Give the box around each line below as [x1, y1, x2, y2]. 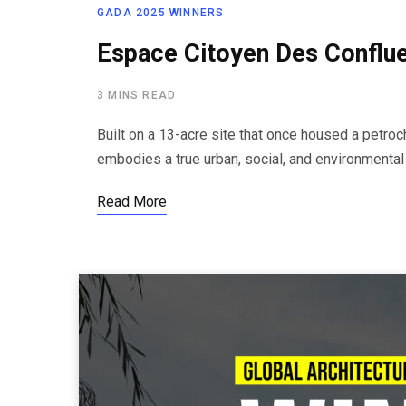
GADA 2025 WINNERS [97, 6, 225, 19]
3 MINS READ [97, 89, 177, 101]
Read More [97, 193, 167, 210]
